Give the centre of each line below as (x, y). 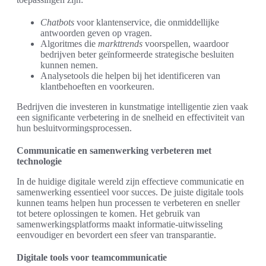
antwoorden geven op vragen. (96, 33)
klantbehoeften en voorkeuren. (97, 87)
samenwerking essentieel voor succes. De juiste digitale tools (130, 192)
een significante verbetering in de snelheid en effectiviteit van (131, 118)
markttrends (120, 44)
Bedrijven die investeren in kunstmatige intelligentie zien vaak (132, 107)
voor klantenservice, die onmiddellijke (147, 23)
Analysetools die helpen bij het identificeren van (130, 76)
